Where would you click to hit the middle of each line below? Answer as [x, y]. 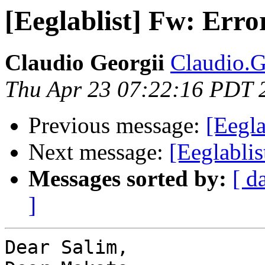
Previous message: [117, 125]
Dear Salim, [67, 248]
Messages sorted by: [127, 179]
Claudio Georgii [85, 63]
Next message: [99, 152]
